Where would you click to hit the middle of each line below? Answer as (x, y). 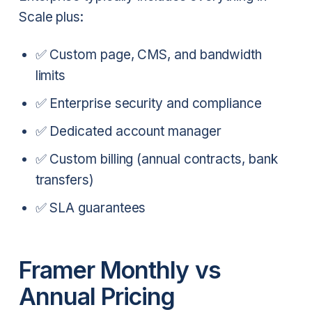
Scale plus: (51, 17)
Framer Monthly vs (119, 270)
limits (50, 76)
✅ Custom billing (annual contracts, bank (156, 159)
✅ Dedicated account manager (128, 132)
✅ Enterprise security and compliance (148, 104)
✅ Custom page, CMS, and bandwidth (148, 55)
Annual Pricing (97, 296)
